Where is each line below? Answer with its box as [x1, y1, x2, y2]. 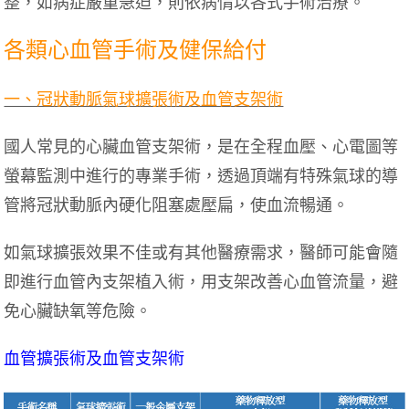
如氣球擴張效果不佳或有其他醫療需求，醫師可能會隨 [4, 243, 399, 262]
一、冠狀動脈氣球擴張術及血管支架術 [4, 89, 284, 109]
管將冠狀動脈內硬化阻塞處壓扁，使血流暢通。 [4, 195, 350, 215]
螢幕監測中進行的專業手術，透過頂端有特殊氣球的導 [4, 166, 399, 185]
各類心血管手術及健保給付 [4, 37, 267, 62]
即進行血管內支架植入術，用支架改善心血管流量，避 [4, 272, 399, 291]
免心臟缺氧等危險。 [4, 301, 152, 320]
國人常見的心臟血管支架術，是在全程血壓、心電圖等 [4, 137, 399, 156]
